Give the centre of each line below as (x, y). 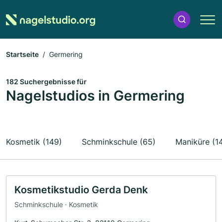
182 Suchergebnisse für (46, 82)
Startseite (22, 54)
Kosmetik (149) (34, 142)
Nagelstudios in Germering (95, 96)
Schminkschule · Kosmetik (56, 204)
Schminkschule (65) (119, 142)
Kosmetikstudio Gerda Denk (81, 190)
